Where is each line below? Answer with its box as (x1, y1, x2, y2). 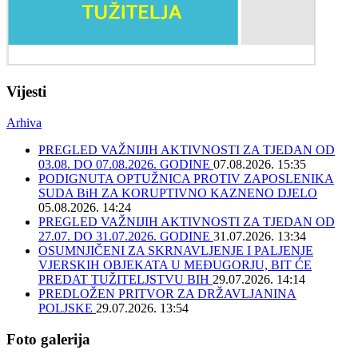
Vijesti (6, 83, 46, 101)
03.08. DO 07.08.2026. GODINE (38, 157, 213, 172)
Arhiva (6, 116, 42, 130)
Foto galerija (6, 330, 90, 348)
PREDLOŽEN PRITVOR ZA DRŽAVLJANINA (38, 287, 296, 301)
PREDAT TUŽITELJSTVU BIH (38, 272, 213, 287)
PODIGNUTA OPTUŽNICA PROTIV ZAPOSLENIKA (38, 172, 334, 186)
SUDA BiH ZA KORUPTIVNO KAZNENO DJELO (38, 186, 317, 201)
